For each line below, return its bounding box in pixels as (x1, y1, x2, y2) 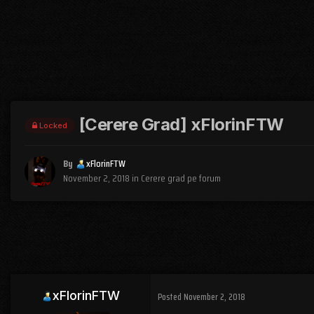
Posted (158, 289, 184, 304)
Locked (37, 121, 67, 131)
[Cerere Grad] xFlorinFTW (78, 114, 285, 135)
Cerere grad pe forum (141, 170, 221, 186)
